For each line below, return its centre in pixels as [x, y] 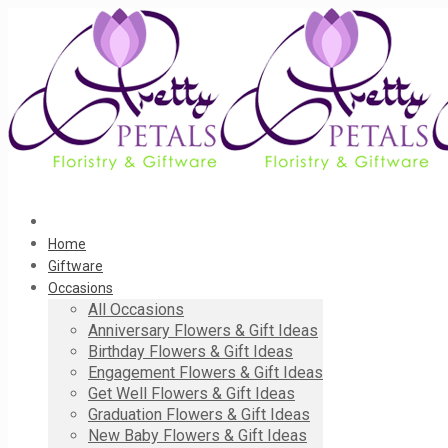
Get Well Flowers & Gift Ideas [191, 393]
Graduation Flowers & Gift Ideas [199, 414]
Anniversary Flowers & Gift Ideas [203, 330]
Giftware [75, 266]
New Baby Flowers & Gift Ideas [197, 435]
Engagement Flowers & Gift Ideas [205, 372]
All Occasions [136, 309]
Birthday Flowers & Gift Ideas [190, 351]
